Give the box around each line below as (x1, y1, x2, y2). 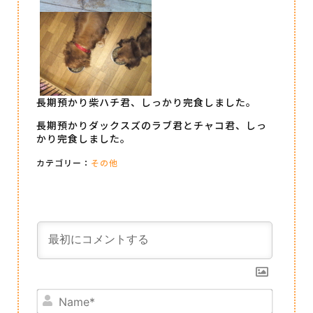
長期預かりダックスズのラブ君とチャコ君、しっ (36, 118, 267, 133)
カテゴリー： (36, 156, 91, 168)
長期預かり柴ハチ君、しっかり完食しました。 (36, 95, 256, 109)
